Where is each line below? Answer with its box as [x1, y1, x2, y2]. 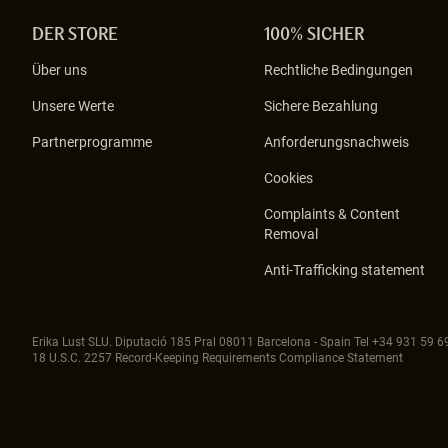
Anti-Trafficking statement [264, 262, 425, 278]
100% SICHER [264, 27, 364, 44]
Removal [264, 226, 318, 242]
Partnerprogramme [32, 134, 152, 150]
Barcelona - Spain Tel [257, 335, 372, 349]
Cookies [264, 170, 313, 186]
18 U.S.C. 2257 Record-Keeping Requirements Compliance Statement [32, 351, 403, 365]
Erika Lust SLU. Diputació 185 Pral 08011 [32, 335, 257, 349]
